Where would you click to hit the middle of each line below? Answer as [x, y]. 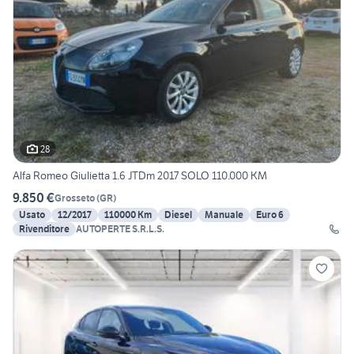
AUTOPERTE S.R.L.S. [120, 229]
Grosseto [75, 198]
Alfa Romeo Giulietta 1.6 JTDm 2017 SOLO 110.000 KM [140, 176]
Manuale [224, 215]
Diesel [178, 215]
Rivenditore [44, 229]
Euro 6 [270, 215]
